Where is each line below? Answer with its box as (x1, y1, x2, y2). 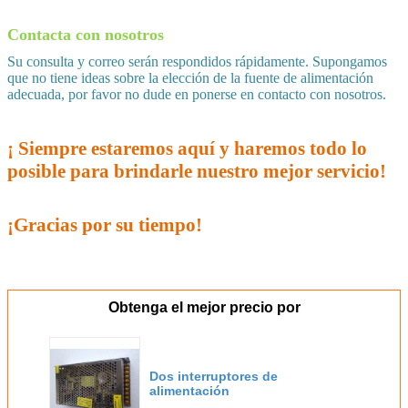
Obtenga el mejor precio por (107, 300, 301, 316)
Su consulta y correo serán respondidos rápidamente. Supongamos (7, 54, 387, 70)
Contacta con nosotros (7, 25, 164, 45)
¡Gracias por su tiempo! (7, 214, 202, 237)
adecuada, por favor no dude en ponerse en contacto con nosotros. (7, 87, 386, 103)
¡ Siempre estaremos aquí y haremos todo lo (7, 138, 367, 160)
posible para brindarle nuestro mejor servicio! (7, 160, 386, 183)
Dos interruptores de (149, 369, 278, 384)
